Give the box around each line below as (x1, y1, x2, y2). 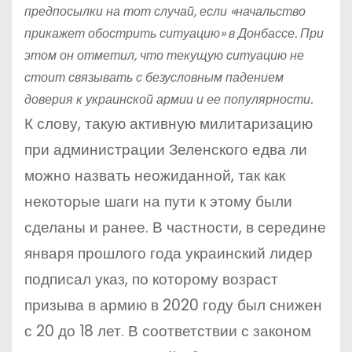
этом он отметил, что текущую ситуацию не (24, 46, 304, 64)
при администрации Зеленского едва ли (24, 139, 307, 160)
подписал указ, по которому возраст (24, 269, 278, 290)
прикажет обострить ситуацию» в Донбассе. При (24, 24, 324, 42)
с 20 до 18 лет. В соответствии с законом (24, 321, 311, 342)
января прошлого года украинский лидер (24, 243, 313, 264)
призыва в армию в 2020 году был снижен (24, 295, 322, 316)
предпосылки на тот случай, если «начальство (24, 2, 306, 20)
